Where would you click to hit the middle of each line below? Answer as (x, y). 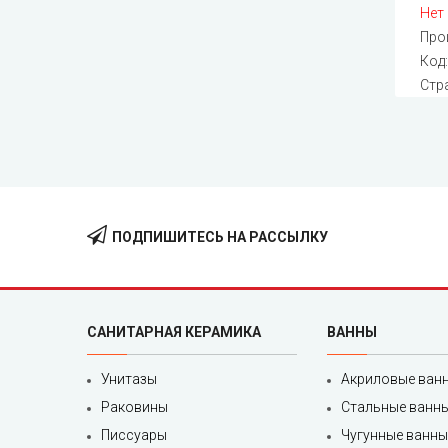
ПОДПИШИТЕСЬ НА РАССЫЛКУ (220, 237)
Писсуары (134, 435)
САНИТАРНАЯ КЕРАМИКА (174, 332)
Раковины (134, 407)
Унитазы (129, 379)
